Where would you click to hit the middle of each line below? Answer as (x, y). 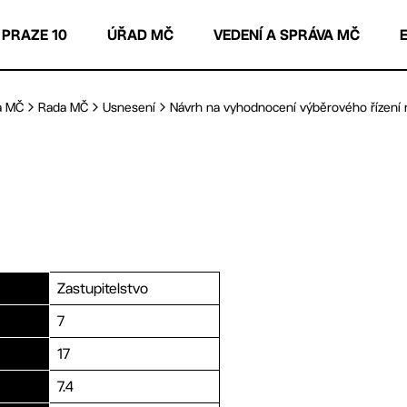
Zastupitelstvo (103, 289)
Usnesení (129, 107)
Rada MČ (63, 107)
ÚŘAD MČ (140, 35)
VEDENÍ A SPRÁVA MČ (287, 35)
